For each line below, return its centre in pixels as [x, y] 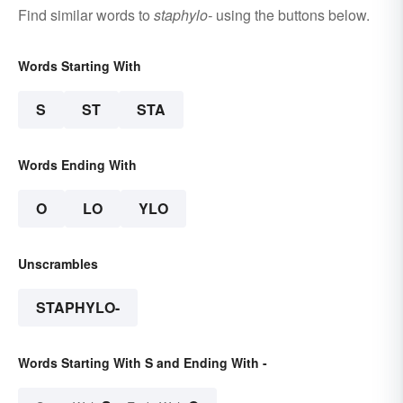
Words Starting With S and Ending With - [143, 363]
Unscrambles [58, 264]
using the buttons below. [291, 15]
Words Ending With [77, 165]
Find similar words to [86, 15]
